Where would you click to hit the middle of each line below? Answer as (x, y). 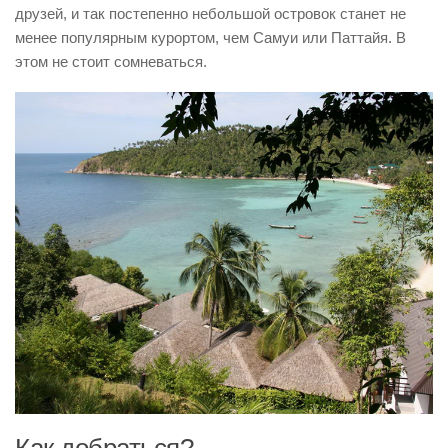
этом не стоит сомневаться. (111, 61)
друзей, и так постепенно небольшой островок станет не (210, 13)
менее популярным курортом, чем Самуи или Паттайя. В (210, 37)
